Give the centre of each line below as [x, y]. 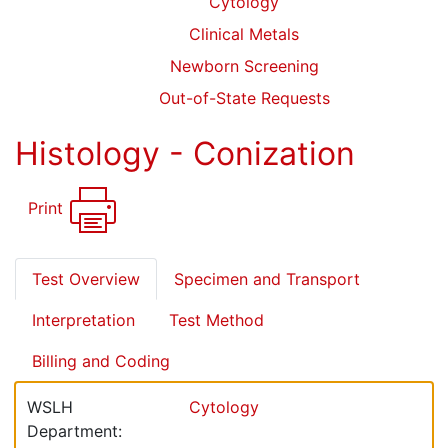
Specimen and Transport [267, 279]
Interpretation [83, 320]
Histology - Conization [185, 153]
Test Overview [86, 279]
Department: [74, 431]
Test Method [216, 320]
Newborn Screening [244, 66]
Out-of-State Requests [244, 98]
